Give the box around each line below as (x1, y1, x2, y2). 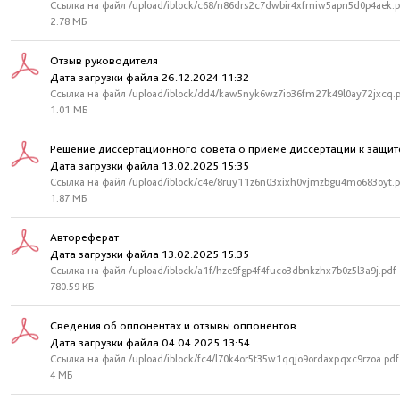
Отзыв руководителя (50, 54, 158, 67)
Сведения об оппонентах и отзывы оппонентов (50, 319, 296, 332)
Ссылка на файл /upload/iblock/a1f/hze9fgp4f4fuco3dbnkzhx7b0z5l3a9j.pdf (50, 264, 396, 277)
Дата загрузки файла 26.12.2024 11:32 (50, 71, 249, 84)
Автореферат (50, 230, 119, 244)
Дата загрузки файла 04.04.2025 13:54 (50, 336, 250, 349)
